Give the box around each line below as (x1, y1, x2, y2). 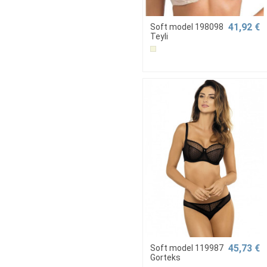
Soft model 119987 (150, 243, 223, 253)
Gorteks (150, 252, 181, 262)
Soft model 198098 (150, 22, 223, 32)
